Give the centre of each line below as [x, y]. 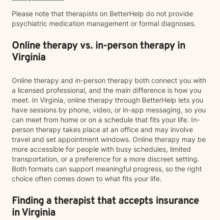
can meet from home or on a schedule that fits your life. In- [106, 120]
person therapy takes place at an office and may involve [102, 129]
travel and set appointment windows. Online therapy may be [109, 139]
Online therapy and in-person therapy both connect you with [109, 80]
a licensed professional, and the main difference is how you [107, 90]
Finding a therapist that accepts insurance [105, 201]
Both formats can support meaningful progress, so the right [107, 169]
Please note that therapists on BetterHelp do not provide [102, 14]
